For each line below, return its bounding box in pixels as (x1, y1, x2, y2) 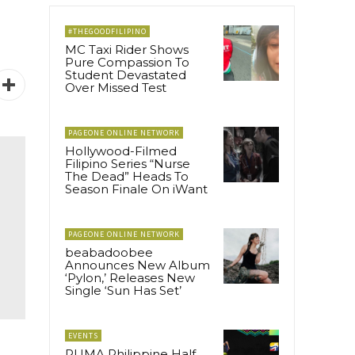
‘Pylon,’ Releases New (65, 269, 195, 285)
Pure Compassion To (65, 54, 189, 70)
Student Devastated (65, 67, 186, 82)
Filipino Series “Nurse (65, 155, 190, 171)
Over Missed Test (65, 79, 166, 95)
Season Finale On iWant (65, 181, 208, 197)
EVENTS (68, 330, 98, 341)
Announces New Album (65, 257, 210, 273)
